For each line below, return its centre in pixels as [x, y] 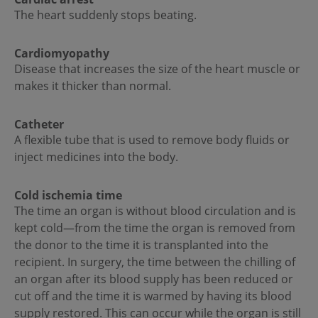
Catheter [39, 125]
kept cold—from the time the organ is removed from [155, 228]
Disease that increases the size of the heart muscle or [157, 69]
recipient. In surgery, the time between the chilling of [155, 262]
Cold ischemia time [68, 196]
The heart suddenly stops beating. [105, 15]
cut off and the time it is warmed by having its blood [153, 296]
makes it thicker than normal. [93, 86]
